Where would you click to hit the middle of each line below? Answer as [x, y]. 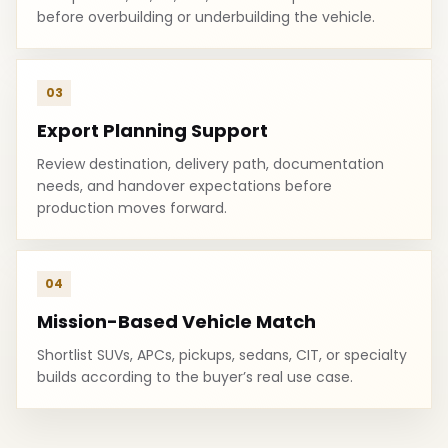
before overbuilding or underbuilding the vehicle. [206, 17]
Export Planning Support [152, 130]
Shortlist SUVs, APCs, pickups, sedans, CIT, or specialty [222, 355]
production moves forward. [132, 208]
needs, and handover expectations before [184, 186]
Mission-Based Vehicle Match [176, 321]
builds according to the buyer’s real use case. [195, 377]
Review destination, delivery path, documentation [210, 164]
